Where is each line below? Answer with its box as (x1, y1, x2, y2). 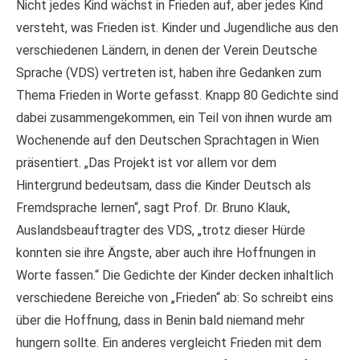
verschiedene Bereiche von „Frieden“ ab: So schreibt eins (16, 289, 333, 305)
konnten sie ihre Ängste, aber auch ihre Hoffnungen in (16, 244, 316, 260)
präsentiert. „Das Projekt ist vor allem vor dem (16, 154, 276, 170)
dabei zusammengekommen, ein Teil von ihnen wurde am (16, 109, 332, 125)
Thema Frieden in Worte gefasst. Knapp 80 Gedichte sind (16, 87, 338, 103)
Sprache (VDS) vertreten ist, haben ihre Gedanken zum (16, 64, 321, 80)
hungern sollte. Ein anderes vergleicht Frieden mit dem (16, 334, 321, 350)
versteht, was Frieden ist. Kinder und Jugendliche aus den (16, 19, 338, 35)
